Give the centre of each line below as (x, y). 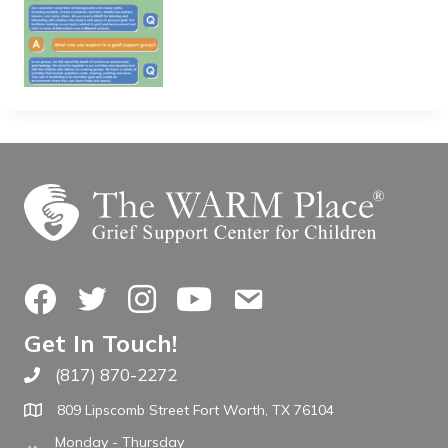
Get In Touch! (100, 343)
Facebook (61, 296)
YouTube (210, 296)
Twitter (105, 296)
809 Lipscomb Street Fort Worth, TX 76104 (195, 410)
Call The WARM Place (109, 380)
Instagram (167, 296)
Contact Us (274, 296)
